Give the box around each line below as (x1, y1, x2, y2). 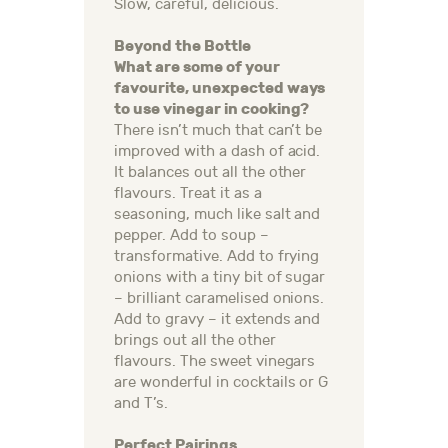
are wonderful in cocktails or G (114, 374, 329, 392)
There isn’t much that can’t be (114, 122, 323, 140)
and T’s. (114, 395, 168, 413)
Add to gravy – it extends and (114, 311, 321, 329)
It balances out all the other (114, 164, 307, 182)
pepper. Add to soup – (114, 227, 269, 245)
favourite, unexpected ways (114, 79, 326, 98)
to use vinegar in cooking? (114, 100, 310, 119)
